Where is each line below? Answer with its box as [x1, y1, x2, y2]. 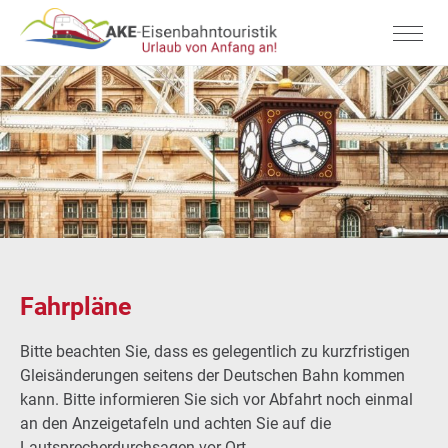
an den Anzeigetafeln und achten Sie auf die [20, 413, 331, 433]
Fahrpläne [20, 291, 132, 321]
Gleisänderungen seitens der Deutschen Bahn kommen [20, 365, 405, 385]
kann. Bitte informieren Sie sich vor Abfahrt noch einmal [20, 389, 413, 409]
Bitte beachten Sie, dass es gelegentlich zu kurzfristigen [20, 341, 410, 361]
